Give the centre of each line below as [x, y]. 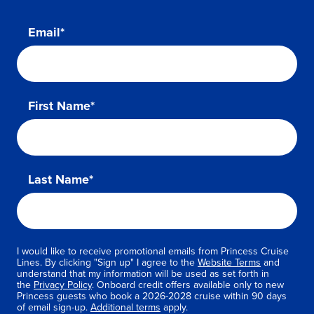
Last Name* [61, 179]
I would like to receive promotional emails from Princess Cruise [153, 251]
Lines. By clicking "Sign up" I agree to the [107, 262]
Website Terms [229, 262]
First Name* [61, 106]
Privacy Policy [63, 285]
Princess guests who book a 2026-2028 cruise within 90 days [152, 296]
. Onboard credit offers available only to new [188, 285]
